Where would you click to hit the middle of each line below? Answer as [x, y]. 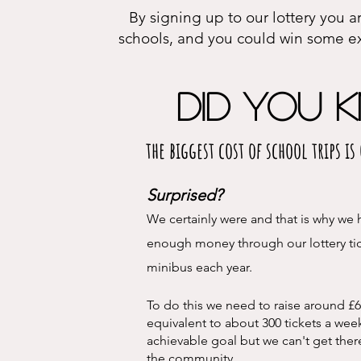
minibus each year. [201, 268]
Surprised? [185, 195]
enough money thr [200, 243]
